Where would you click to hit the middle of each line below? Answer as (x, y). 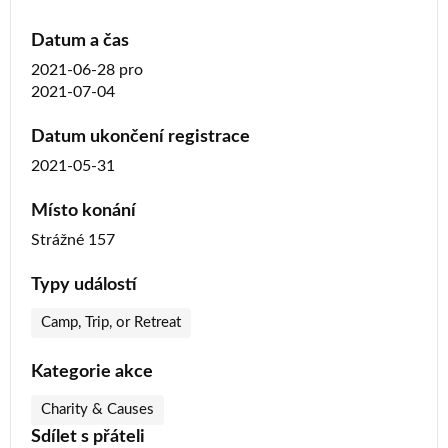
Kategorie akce (92, 371)
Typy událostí (84, 284)
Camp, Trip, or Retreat (111, 322)
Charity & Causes (97, 409)
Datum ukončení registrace (140, 136)
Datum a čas (80, 40)
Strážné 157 (73, 239)
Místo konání (83, 210)
